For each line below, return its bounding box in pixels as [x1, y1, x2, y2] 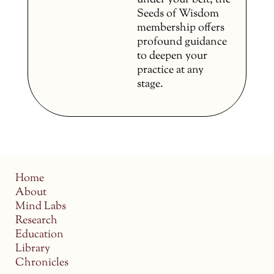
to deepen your [137, 48, 207, 65]
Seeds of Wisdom [137, 6, 219, 23]
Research [15, 212, 57, 229]
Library [15, 240, 50, 257]
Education [15, 226, 64, 243]
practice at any [137, 62, 204, 79]
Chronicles [15, 254, 68, 271]
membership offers [137, 20, 224, 37]
